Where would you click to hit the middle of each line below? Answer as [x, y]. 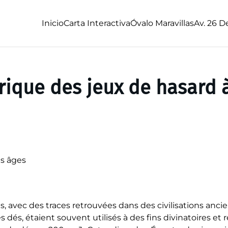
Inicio [53, 23]
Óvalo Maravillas [162, 23]
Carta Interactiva [97, 23]
